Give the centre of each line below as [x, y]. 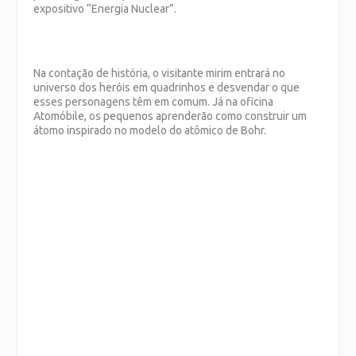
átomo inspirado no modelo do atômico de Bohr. [150, 130]
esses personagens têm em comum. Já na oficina [154, 101]
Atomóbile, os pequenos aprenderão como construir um [170, 116]
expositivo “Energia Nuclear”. [105, 9]
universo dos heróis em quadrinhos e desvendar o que [167, 87]
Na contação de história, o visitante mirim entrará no [160, 73]
